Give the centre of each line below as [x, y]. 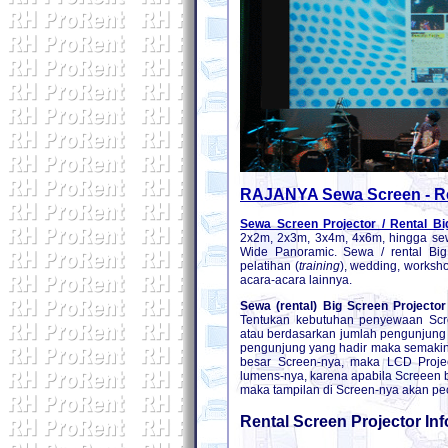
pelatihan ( [269, 266]
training [319, 266]
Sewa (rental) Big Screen [314, 306]
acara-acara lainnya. [296, 280]
